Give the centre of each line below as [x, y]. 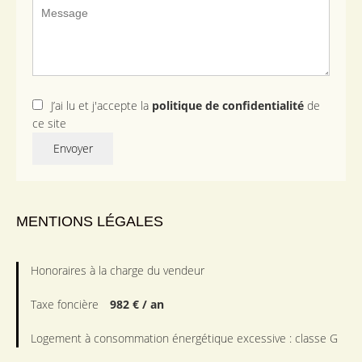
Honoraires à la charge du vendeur [118, 271]
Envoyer [73, 149]
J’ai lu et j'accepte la [101, 106]
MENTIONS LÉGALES [90, 222]
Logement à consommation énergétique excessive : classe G [184, 339]
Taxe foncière [66, 305]
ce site [49, 124]
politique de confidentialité [228, 106]
